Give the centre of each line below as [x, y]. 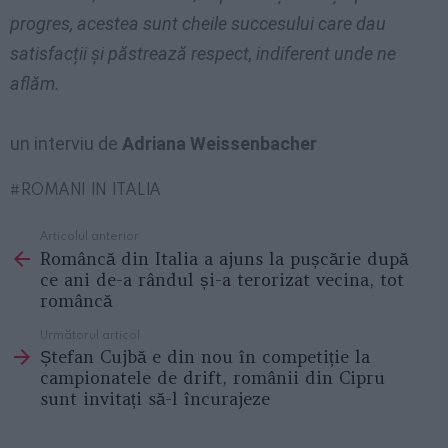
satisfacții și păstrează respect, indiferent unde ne [203, 54]
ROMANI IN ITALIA [90, 189]
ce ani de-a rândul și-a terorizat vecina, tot [222, 279]
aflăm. [35, 84]
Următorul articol [90, 333]
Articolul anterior [89, 235]
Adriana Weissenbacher [219, 144]
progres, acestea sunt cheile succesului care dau [198, 24]
